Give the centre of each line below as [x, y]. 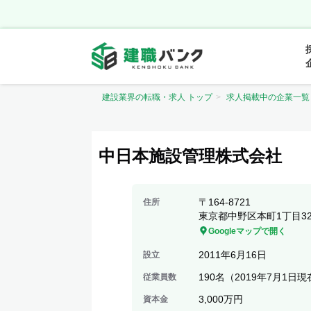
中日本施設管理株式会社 [190, 156]
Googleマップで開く [247, 231]
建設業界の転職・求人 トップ [157, 97]
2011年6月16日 [233, 255]
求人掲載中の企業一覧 [268, 97]
